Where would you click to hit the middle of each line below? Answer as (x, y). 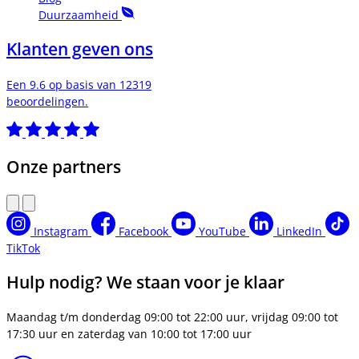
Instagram (61, 231)
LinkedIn (299, 231)
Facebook (143, 231)
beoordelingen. (47, 101)
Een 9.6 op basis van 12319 (79, 84)
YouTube (222, 231)
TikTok (23, 248)
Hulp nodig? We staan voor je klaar (145, 282)
